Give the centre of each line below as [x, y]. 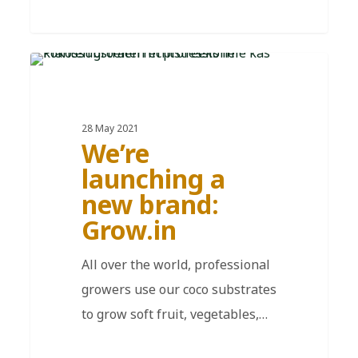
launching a [153, 178]
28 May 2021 [110, 128]
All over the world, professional [175, 264]
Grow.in [129, 229]
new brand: [150, 204]
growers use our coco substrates [179, 289]
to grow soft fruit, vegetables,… [174, 314]
